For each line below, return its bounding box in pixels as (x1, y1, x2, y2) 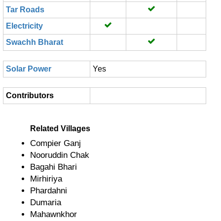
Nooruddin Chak (30, 150, 89, 160)
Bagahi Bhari (30, 162, 77, 172)
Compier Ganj (30, 139, 81, 148)
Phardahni (30, 186, 67, 195)
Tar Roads (6, 5, 44, 14)
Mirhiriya (30, 174, 62, 184)
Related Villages (30, 124, 90, 133)
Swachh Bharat (6, 38, 63, 46)
